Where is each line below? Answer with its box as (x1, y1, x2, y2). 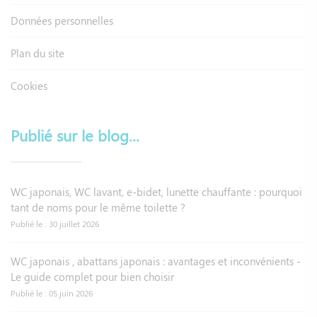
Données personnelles (11, 13, 113, 28)
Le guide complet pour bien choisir (11, 269, 174, 284)
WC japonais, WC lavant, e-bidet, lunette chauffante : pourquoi (11, 184, 302, 199)
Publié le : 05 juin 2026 (11, 287, 93, 299)
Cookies (11, 78, 47, 93)
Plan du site (11, 45, 64, 60)
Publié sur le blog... (11, 124, 139, 146)
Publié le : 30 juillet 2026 (11, 217, 99, 229)
